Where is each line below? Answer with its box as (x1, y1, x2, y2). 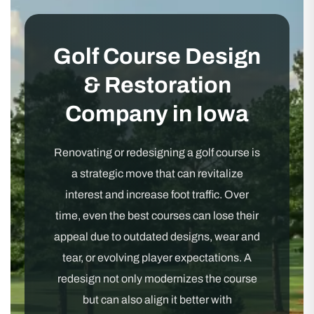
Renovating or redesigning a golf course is (54, 146, 260, 158)
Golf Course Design (53, 44, 261, 69)
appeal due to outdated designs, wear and (54, 231, 260, 243)
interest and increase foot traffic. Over (65, 189, 249, 200)
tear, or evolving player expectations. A (62, 252, 252, 264)
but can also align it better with (82, 294, 232, 306)
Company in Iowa (65, 102, 249, 126)
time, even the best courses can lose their (55, 210, 259, 221)
